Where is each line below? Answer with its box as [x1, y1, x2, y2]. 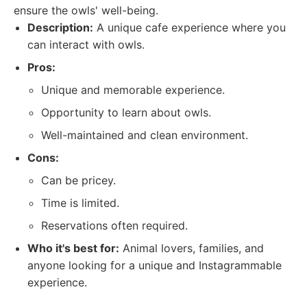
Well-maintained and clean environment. [41, 128, 248, 142]
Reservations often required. [41, 219, 188, 232]
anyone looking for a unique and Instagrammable [27, 258, 282, 272]
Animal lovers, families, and [119, 241, 264, 255]
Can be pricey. [41, 173, 116, 187]
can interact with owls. [27, 38, 145, 51]
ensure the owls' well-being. [14, 3, 158, 17]
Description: [27, 21, 93, 34]
